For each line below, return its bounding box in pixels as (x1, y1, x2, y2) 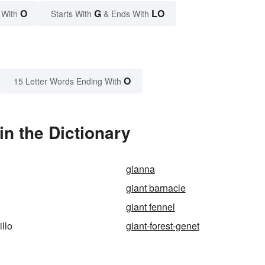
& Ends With (101, 8, 151, 20)
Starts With (51, 8, 94, 20)
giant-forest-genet (125, 219, 199, 233)
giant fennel (125, 200, 175, 214)
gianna (125, 162, 155, 176)
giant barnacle (125, 181, 186, 195)
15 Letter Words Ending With (14, 75, 121, 88)
